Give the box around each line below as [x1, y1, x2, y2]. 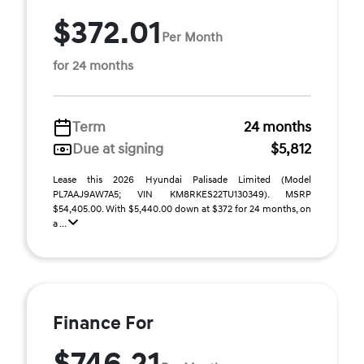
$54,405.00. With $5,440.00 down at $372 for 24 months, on [53, 203, 311, 215]
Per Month [162, 28, 223, 45]
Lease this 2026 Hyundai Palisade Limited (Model [53, 174, 311, 186]
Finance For [53, 312, 154, 335]
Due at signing [72, 140, 163, 158]
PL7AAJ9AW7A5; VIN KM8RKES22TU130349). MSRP [53, 188, 311, 201]
